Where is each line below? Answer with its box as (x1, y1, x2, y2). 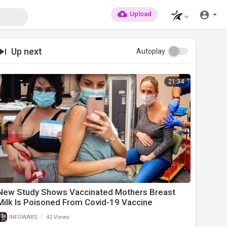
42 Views (46, 213, 70, 220)
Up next (9, 46, 43, 57)
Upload (130, 10, 152, 18)
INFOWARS (8, 213, 38, 220)
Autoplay (136, 47, 165, 55)
